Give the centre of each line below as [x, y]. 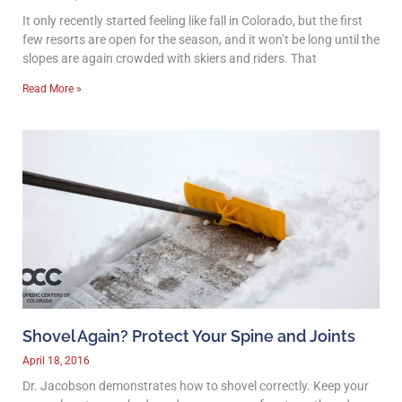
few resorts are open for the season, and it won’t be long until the [201, 39]
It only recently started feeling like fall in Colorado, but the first [192, 20]
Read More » [52, 88]
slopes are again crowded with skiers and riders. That [170, 58]
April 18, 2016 [56, 360]
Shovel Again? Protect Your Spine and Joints [189, 336]
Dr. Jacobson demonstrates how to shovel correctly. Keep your [196, 385]
